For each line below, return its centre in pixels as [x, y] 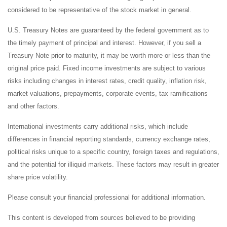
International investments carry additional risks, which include [98, 126]
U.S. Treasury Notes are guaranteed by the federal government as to [108, 30]
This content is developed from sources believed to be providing [101, 217]
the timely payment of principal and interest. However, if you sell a [104, 43]
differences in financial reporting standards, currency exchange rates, [109, 139]
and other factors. [33, 106]
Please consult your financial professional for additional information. [107, 197]
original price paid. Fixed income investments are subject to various [107, 68]
